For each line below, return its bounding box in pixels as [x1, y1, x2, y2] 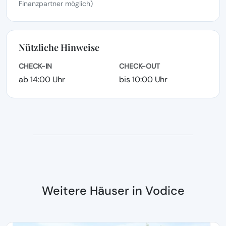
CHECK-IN [19, 62, 52, 71]
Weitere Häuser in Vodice [41, 183, 185, 198]
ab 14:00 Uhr [19, 74, 65, 85]
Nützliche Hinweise [19, 41, 99, 53]
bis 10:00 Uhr [119, 74, 167, 85]
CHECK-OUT [119, 62, 160, 71]
